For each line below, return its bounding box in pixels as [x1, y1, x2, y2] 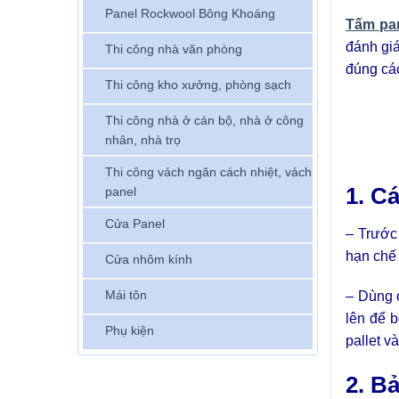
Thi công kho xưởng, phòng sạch [105, 77, 291, 92]
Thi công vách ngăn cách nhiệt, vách [105, 164, 312, 179]
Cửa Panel [105, 216, 165, 231]
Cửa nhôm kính [105, 251, 192, 266]
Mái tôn [105, 287, 147, 302]
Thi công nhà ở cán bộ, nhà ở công [105, 112, 304, 127]
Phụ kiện [105, 322, 154, 338]
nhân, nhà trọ [105, 132, 181, 147]
